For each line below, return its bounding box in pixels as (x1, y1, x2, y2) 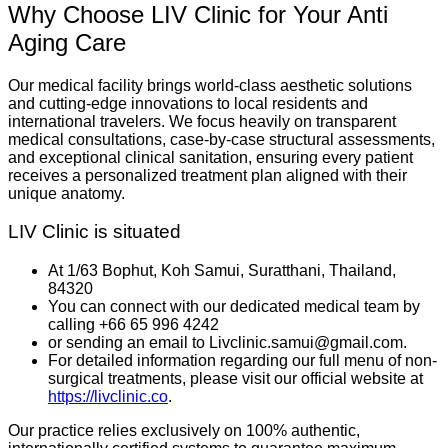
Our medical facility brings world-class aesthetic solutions (8, 76, 412, 94)
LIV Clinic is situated (8, 221, 181, 243)
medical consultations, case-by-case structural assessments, (8, 130, 435, 148)
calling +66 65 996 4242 (48, 315, 219, 333)
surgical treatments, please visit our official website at (48, 369, 423, 387)
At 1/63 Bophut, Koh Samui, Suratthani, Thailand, (48, 261, 396, 279)
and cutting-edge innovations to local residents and (8, 94, 368, 112)
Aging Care (8, 28, 126, 56)
